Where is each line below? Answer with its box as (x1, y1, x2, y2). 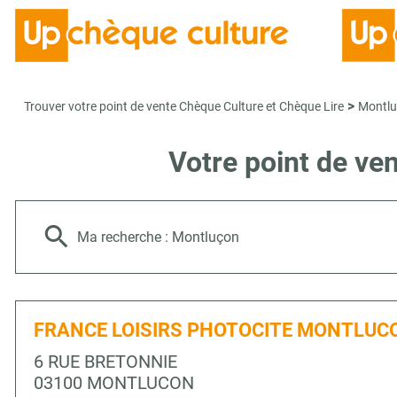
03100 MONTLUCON (34, 372, 194, 393)
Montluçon (172, 229, 239, 245)
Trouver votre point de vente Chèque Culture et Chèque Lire (24, 99, 344, 113)
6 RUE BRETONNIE (34, 351, 177, 372)
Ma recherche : (77, 229, 172, 245)
